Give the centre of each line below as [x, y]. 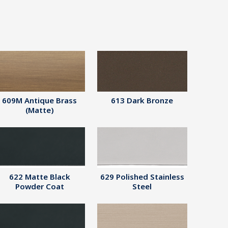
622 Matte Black [39, 177]
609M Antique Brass [40, 100]
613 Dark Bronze [142, 100]
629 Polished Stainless [142, 177]
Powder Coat [39, 186]
